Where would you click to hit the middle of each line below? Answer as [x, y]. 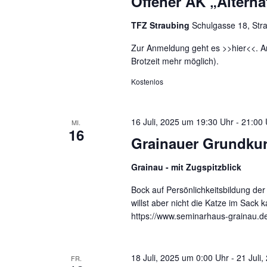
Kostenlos [147, 81]
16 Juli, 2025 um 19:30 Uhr [182, 122]
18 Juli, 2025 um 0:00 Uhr [180, 257]
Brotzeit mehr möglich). [175, 61]
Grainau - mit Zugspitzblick [186, 167]
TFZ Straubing [161, 25]
